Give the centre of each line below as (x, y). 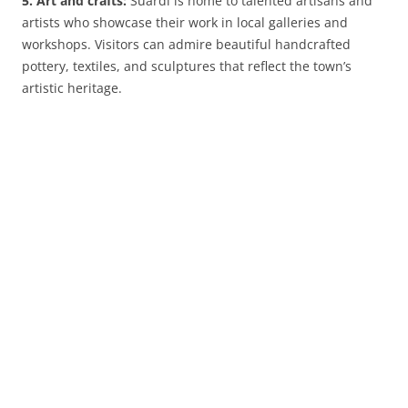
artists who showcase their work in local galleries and (185, 22)
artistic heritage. (72, 88)
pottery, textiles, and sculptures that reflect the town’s (187, 66)
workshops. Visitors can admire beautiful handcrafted (186, 44)
